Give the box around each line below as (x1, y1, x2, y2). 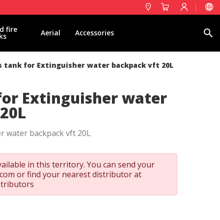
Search (144, 27, 169, 37)
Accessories (75, 28, 114, 37)
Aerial (40, 28, 60, 37)
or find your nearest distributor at (15, 169, 141, 180)
